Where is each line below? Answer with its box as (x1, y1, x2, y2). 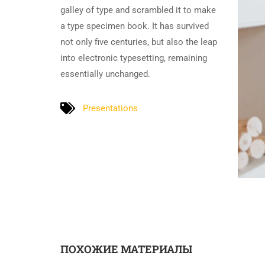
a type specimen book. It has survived (60, 21, 209, 31)
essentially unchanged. (60, 69, 150, 79)
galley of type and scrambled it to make (60, 5, 216, 15)
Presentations (83, 102, 138, 114)
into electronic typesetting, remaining (60, 53, 207, 63)
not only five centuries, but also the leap (60, 37, 217, 47)
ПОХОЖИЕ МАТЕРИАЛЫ (60, 241, 192, 256)
